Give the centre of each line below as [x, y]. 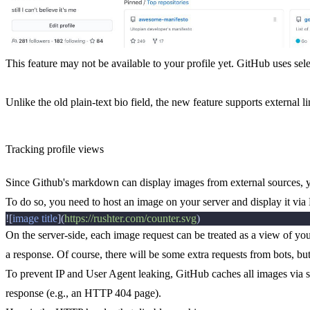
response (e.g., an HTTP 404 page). [83, 293]
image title [35, 219]
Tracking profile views [55, 149]
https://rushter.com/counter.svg [130, 219]
